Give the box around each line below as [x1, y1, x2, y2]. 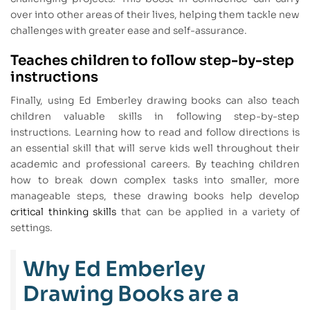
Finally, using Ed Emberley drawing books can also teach [10, 94, 300, 107]
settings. [10, 221, 53, 235]
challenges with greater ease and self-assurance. [10, 24, 247, 37]
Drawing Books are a [23, 281, 239, 308]
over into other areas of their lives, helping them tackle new [10, 8, 300, 21]
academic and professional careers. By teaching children [10, 158, 300, 171]
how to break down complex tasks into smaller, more [10, 174, 300, 187]
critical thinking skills [10, 206, 117, 219]
